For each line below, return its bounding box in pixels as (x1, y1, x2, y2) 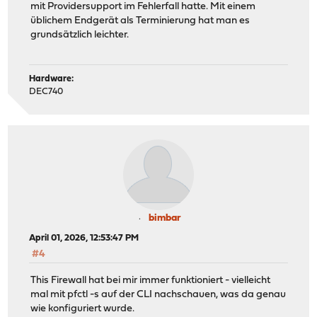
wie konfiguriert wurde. (30, 303, 135, 314)
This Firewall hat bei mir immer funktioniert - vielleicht (30, 275, 271, 286)
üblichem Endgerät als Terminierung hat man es (30, 15, 250, 26)
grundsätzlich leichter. (30, 29, 129, 40)
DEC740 (29, 87, 64, 97)
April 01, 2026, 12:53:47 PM (29, 234, 139, 243)
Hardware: (29, 74, 74, 84)
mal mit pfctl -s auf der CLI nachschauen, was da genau (30, 289, 287, 300)
